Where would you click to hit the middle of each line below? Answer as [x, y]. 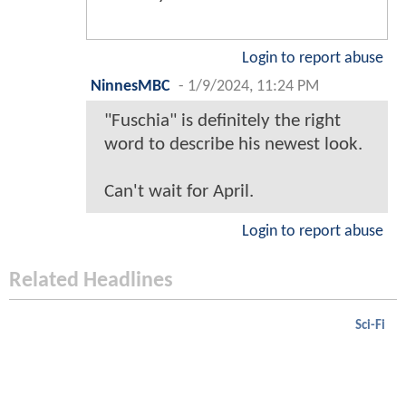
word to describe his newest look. [233, 144]
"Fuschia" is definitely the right [222, 121]
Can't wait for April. [179, 191]
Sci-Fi [370, 325]
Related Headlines [91, 280]
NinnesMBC [130, 86]
